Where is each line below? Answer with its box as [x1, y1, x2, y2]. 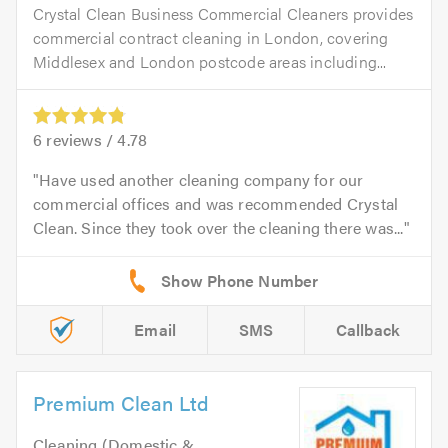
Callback [335, 317, 401, 341]
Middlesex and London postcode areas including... [33, 49, 387, 73]
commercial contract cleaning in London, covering [33, 25, 389, 49]
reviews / [42, 127, 118, 151]
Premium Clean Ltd [33, 387, 210, 417]
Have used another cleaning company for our [39, 167, 364, 191]
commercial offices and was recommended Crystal [33, 191, 399, 215]
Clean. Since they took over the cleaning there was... [33, 215, 404, 239]
